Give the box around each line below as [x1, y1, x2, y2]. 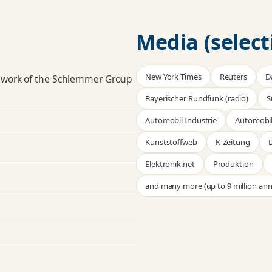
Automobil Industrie [145, 115, 217, 126]
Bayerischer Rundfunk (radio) [145, 93, 249, 104]
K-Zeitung [215, 137, 250, 148]
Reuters [219, 71, 247, 83]
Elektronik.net [145, 158, 195, 170]
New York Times [145, 71, 202, 83]
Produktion [212, 158, 254, 170]
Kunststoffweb [145, 137, 197, 148]
